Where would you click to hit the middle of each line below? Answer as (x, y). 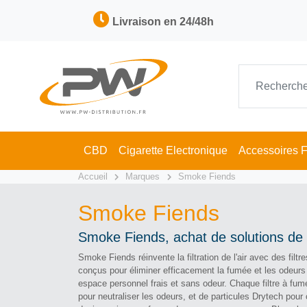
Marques (143, 176)
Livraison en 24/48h (163, 22)
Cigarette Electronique (173, 150)
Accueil (93, 176)
